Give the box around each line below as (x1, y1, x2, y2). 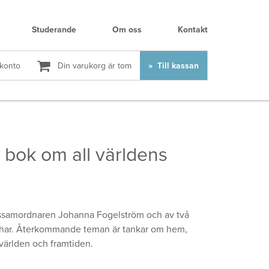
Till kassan (155, 61, 199, 71)
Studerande (32, 25, 76, 35)
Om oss (112, 25, 142, 35)
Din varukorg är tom (55, 61, 132, 71)
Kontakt (178, 25, 208, 35)
